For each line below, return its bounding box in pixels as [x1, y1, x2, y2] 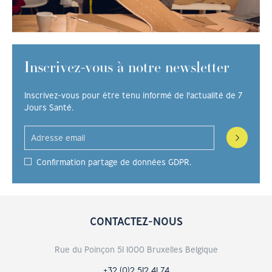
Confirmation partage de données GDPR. [36, 156, 191, 168]
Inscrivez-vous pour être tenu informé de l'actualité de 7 [24, 89, 243, 101]
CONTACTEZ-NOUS [89, 213, 183, 228]
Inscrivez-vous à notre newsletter [24, 56, 229, 77]
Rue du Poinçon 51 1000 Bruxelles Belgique [54, 243, 218, 255]
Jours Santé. [24, 101, 73, 113]
